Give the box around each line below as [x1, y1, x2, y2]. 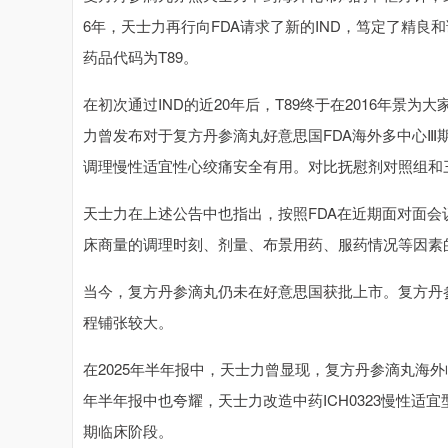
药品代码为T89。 [83, 46, 198, 67]
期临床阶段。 [83, 420, 173, 441]
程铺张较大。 [83, 311, 173, 332]
